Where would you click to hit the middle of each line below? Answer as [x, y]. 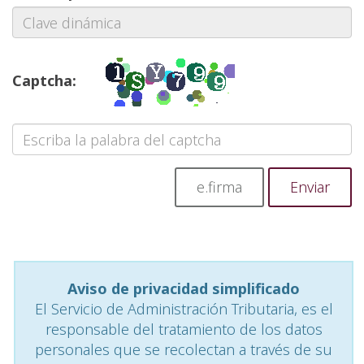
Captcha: [44, 80]
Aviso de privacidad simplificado [184, 289]
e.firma [219, 187]
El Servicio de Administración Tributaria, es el [184, 309]
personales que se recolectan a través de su [184, 350]
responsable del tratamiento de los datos [184, 329]
